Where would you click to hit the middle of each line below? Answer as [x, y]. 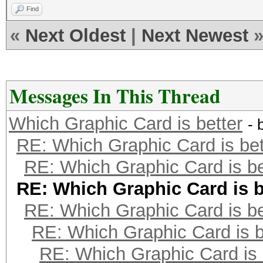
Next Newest [195, 36]
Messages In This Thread [115, 96]
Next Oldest [75, 36]
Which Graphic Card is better [126, 124]
